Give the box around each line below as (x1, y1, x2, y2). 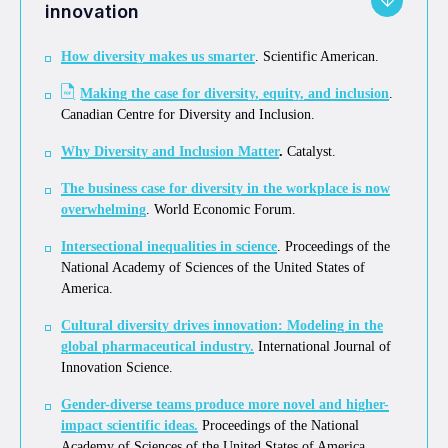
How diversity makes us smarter (61, 48, 255, 64)
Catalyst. (283, 143, 336, 159)
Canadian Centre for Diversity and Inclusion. (61, 106, 315, 122)
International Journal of (254, 338, 391, 354)
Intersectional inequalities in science (61, 238, 277, 254)
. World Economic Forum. (146, 201, 296, 217)
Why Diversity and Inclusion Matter (61, 143, 279, 159)
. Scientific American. (255, 48, 379, 64)
